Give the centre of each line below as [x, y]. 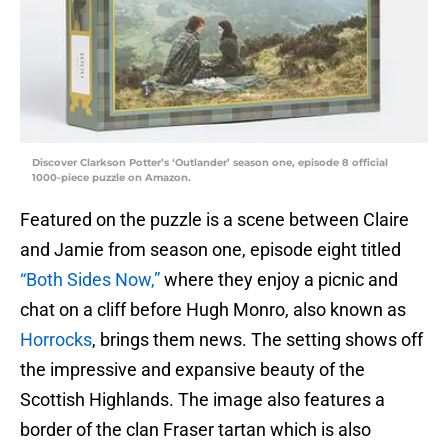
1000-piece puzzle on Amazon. [111, 178]
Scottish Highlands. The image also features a [202, 400]
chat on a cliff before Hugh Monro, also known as [213, 310]
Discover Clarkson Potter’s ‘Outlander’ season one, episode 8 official [210, 163]
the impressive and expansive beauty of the [192, 370]
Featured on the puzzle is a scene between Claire [214, 220]
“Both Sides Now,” [90, 280]
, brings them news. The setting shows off [257, 340]
